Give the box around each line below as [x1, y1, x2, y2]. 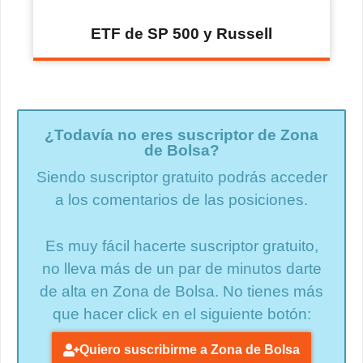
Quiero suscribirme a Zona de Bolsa [79, 343, 300, 357]
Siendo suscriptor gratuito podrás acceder [36, 169, 327, 186]
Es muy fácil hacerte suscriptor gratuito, [45, 237, 318, 254]
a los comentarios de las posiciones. [55, 191, 308, 208]
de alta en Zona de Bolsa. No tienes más [40, 282, 323, 300]
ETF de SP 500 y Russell [91, 25, 272, 42]
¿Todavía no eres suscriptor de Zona [45, 126, 318, 143]
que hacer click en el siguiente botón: [52, 305, 311, 322]
